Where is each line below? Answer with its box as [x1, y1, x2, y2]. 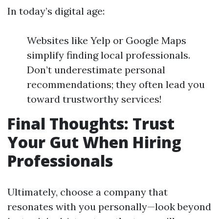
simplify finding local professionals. [27, 49, 190, 62]
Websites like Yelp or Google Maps [27, 34, 186, 47]
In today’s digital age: [7, 5, 105, 18]
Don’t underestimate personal [27, 64, 165, 76]
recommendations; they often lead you [27, 78, 205, 91]
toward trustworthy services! [27, 93, 162, 106]
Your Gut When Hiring [7, 131, 181, 153]
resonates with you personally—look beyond [7, 200, 211, 213]
